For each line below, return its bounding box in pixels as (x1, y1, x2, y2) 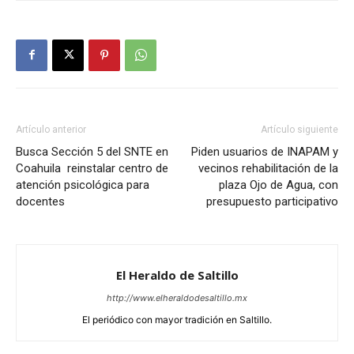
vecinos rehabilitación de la (198, 160, 338, 175)
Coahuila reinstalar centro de (16, 160, 168, 175)
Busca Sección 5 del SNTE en (16, 144, 168, 159)
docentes (16, 194, 65, 209)
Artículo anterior (16, 123, 86, 135)
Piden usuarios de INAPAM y (191, 144, 338, 159)
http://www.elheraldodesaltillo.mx (107, 292, 247, 303)
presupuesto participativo (206, 194, 338, 209)
